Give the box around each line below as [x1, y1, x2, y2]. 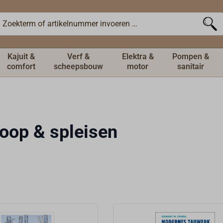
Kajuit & [7, 52, 35, 61]
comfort [6, 62, 35, 71]
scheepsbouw [54, 62, 103, 71]
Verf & [67, 52, 90, 61]
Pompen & [172, 52, 209, 61]
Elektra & [121, 52, 154, 61]
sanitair [177, 62, 204, 71]
